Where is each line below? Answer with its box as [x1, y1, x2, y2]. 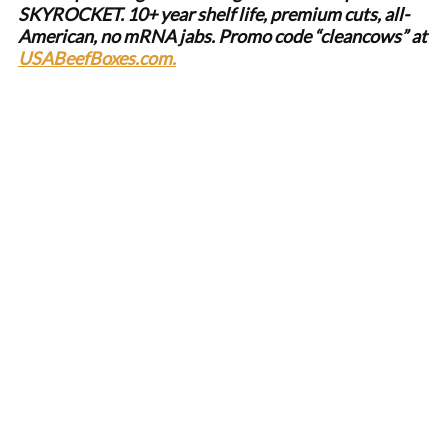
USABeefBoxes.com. [18, 47, 176, 69]
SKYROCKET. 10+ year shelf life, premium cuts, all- [18, 3, 409, 25]
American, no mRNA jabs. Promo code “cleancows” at [18, 25, 427, 47]
